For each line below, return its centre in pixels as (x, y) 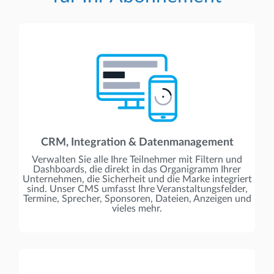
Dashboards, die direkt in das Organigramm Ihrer (137, 170)
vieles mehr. (137, 209)
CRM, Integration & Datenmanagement (137, 143)
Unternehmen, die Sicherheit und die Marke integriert (137, 180)
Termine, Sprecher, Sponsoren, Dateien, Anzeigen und (137, 199)
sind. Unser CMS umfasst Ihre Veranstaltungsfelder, (137, 189)
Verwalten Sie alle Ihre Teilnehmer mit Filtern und (137, 160)
